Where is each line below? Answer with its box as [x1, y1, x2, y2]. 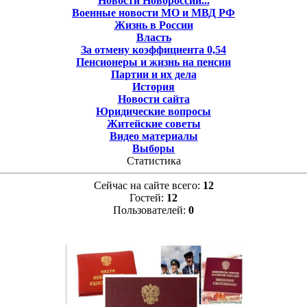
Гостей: [130, 191, 167, 204]
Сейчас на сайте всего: [93, 179, 203, 191]
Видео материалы [109, 130, 198, 142]
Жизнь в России [114, 19, 193, 31]
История [132, 80, 175, 93]
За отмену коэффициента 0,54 [81, 43, 226, 56]
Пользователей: [113, 204, 188, 216]
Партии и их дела [110, 68, 197, 80]
